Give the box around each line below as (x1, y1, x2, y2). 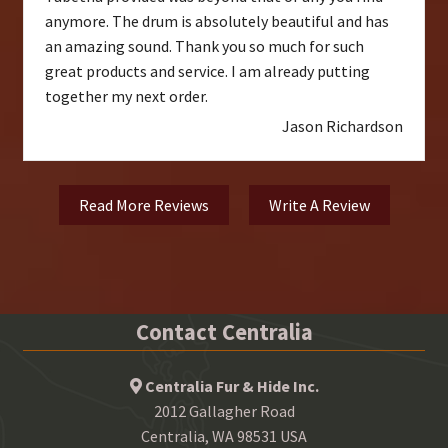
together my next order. (44, 86, 208, 107)
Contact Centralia (135, 318, 313, 347)
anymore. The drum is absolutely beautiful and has (44, 11, 389, 32)
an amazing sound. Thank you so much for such (44, 36, 364, 57)
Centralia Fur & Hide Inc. (144, 375, 319, 396)
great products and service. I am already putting (44, 61, 370, 82)
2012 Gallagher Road (153, 400, 295, 421)
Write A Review (268, 195, 370, 216)
